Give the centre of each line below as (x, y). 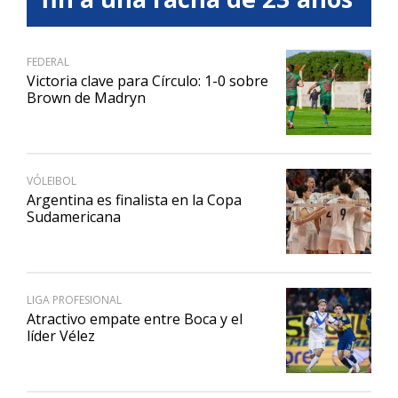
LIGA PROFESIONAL (74, 299)
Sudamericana (74, 216)
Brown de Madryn (86, 97)
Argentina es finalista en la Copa (134, 199)
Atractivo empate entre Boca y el (135, 318)
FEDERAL (48, 61)
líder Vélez (61, 335)
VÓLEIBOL (52, 180)
